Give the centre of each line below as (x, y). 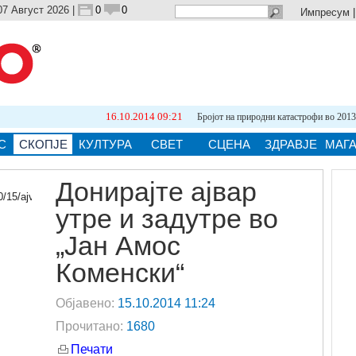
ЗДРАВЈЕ (291, 144)
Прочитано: (91, 326)
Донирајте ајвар (156, 192)
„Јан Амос (118, 246)
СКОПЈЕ (43, 144)
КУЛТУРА (105, 144)
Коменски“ (120, 273)
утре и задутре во (167, 219)
